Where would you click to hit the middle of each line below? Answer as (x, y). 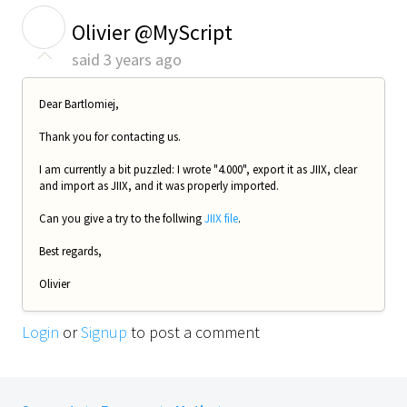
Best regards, (70, 251)
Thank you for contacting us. (110, 136)
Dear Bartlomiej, (79, 104)
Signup (104, 333)
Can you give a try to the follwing (122, 218)
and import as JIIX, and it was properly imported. (159, 185)
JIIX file (221, 218)
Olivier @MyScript (152, 32)
